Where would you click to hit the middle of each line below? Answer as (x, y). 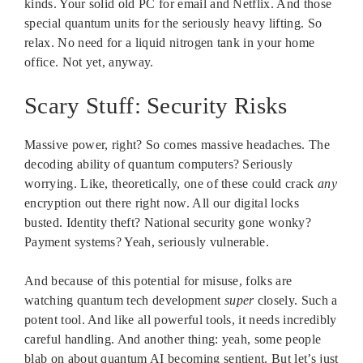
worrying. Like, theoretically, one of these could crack (171, 184)
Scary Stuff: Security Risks (156, 106)
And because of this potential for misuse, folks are (158, 281)
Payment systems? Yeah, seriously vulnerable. (147, 242)
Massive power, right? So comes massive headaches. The (177, 145)
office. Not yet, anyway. (89, 62)
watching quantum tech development (124, 301)
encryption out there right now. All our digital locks (162, 203)
